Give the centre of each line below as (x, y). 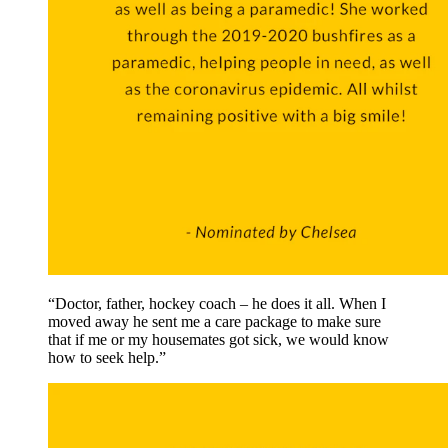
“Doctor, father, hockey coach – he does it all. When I (217, 303)
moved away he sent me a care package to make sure (214, 321)
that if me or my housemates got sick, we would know (218, 339)
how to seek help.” (107, 357)
